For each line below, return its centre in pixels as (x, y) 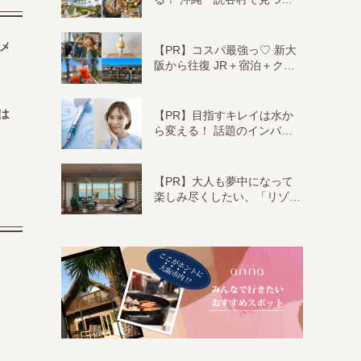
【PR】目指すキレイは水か (224, 116)
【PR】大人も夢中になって (224, 181)
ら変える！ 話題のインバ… (223, 131)
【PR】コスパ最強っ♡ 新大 (225, 50)
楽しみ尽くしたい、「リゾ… (227, 196)
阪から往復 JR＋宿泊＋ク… (224, 65)
